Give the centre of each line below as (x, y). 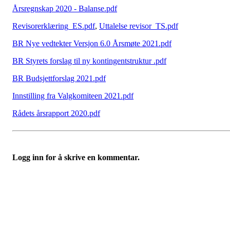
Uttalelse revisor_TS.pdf (139, 26)
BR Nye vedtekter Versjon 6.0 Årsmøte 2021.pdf (92, 43)
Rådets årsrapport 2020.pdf (56, 113)
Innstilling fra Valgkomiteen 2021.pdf (73, 96)
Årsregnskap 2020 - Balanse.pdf (65, 8)
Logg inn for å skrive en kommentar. (76, 157)
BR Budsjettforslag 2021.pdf (59, 78)
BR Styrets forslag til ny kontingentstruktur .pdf (89, 61)
